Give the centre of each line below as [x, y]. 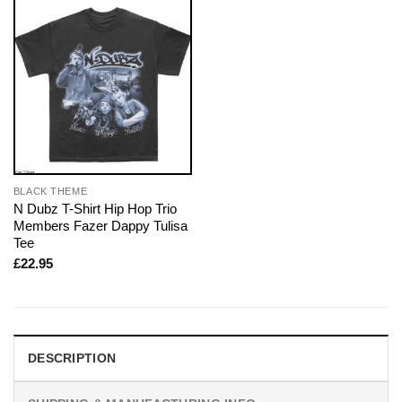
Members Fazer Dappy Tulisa [100, 225]
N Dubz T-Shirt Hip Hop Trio [95, 208]
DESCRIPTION [72, 358]
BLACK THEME [50, 191]
